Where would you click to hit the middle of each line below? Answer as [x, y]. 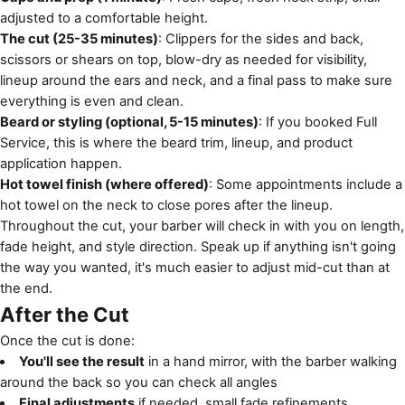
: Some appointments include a [306, 184]
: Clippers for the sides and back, [261, 39]
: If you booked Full [318, 122]
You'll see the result [81, 362]
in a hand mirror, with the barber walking [270, 362]
